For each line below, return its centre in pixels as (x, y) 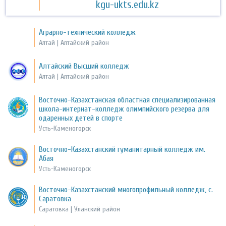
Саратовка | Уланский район (80, 209)
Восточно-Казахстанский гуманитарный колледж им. (122, 150)
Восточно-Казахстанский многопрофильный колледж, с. (126, 190)
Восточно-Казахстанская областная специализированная (127, 100)
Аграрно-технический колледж (88, 33)
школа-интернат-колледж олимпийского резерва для (124, 109)
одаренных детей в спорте (81, 118)
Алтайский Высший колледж (84, 66)
